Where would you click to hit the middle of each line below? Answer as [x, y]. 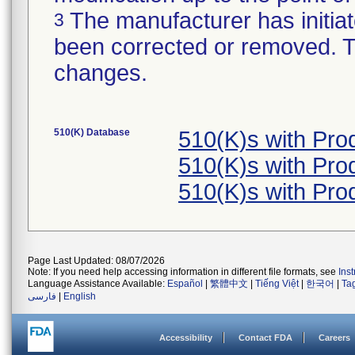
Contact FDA [265, 338]
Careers [334, 338]
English [80, 296]
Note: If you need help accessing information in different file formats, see [183, 272]
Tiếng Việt [277, 284]
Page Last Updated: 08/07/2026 [96, 261]
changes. [101, 73]
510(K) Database [92, 132]
